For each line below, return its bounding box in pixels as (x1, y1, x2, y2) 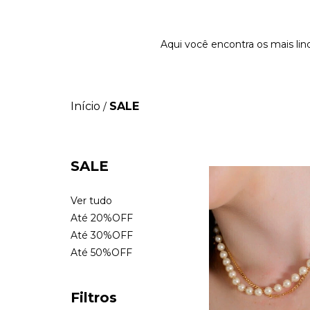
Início (71, 100, 100, 113)
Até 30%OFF (71, 229, 133, 242)
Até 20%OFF (71, 212, 133, 225)
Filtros (71, 289, 117, 307)
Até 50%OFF (71, 246, 132, 259)
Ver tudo (71, 194, 112, 208)
